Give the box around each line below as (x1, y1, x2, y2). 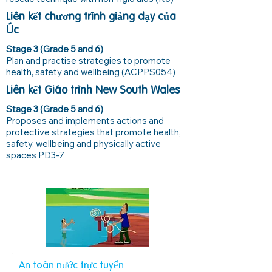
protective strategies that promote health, (6, 126, 181, 138)
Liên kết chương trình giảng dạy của (6, 12, 176, 22)
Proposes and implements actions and (6, 115, 164, 126)
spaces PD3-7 (6, 149, 64, 161)
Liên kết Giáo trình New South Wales (6, 85, 180, 96)
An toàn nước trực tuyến (19, 260, 124, 271)
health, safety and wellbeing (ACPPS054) (6, 66, 175, 78)
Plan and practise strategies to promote (6, 55, 171, 66)
